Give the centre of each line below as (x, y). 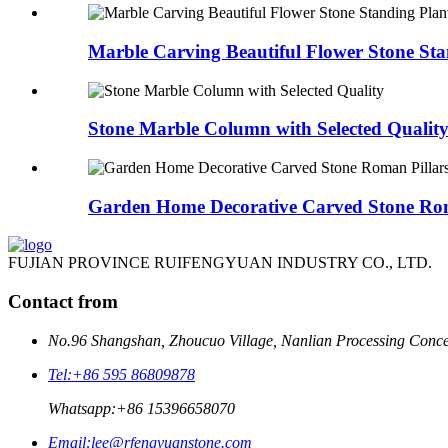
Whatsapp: (82, 408)
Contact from (63, 302)
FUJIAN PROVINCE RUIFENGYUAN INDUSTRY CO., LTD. (220, 263)
